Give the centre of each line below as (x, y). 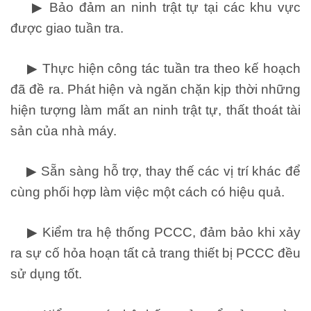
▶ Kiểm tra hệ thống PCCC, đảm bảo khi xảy (155, 233)
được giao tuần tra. (67, 28)
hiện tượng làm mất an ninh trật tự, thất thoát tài (155, 110)
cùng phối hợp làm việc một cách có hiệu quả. (148, 192)
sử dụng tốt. (46, 274)
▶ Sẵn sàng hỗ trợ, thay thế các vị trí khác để (155, 171)
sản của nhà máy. (64, 131)
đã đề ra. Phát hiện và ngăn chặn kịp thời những (155, 89)
